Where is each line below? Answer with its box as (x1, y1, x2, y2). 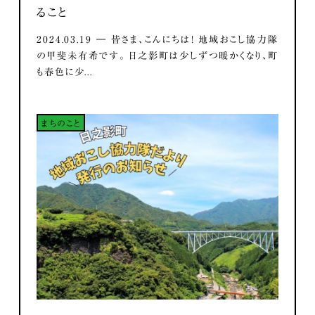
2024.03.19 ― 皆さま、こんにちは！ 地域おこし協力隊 (37, 34, 278, 45)
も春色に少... (37, 67, 93, 77)
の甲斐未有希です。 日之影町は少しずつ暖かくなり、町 (37, 51, 278, 61)
